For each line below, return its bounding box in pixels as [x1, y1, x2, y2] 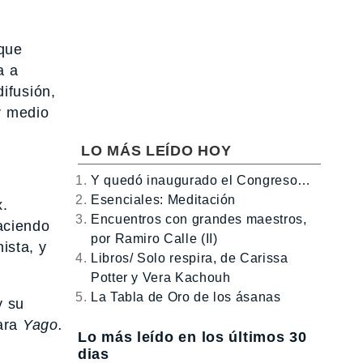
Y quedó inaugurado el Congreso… [91, 173, 311, 187]
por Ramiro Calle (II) [91, 231, 218, 246]
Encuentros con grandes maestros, [91, 211, 307, 226]
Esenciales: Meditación [91, 192, 237, 207]
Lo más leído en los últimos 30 [78, 329, 307, 346]
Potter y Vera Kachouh [91, 270, 231, 284]
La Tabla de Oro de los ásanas [91, 289, 281, 304]
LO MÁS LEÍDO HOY [81, 142, 232, 159]
